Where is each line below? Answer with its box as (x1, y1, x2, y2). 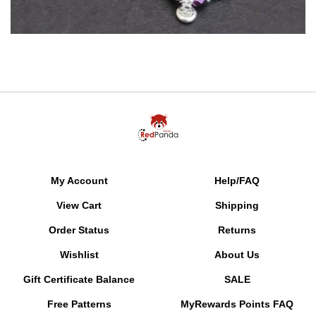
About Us (214, 249, 260, 260)
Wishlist (59, 249, 99, 260)
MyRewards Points (181, 298, 270, 310)
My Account (50, 175, 108, 186)
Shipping (215, 200, 259, 211)
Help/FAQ (214, 175, 260, 186)
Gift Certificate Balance (23, 274, 135, 285)
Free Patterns (47, 298, 111, 310)
